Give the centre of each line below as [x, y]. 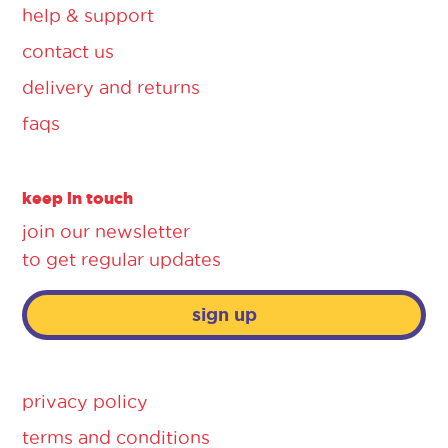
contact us [68, 52]
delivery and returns [111, 88]
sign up [224, 315]
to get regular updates [121, 260]
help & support [88, 16]
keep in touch [77, 198]
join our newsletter [106, 232]
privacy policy [85, 402]
